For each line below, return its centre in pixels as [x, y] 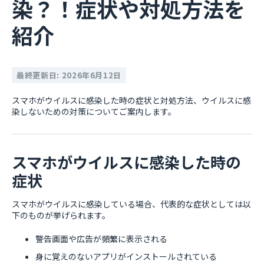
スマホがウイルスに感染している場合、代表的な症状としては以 [131, 204]
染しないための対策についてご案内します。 [94, 111]
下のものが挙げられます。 [61, 215]
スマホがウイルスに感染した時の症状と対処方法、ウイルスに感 [131, 100]
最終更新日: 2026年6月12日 [69, 75]
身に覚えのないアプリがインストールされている [126, 256]
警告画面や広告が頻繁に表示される [101, 239]
